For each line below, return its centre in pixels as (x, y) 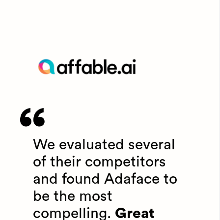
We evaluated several (104, 145)
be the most (73, 197)
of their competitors (99, 162)
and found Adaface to (105, 179)
